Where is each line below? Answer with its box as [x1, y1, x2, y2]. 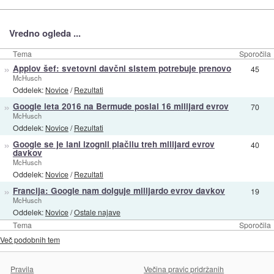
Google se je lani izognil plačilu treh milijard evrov [12, 138, 215, 150]
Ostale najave [73, 206, 120, 217]
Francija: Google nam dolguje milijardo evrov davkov [12, 185, 225, 197]
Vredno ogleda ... [9, 26, 81, 40]
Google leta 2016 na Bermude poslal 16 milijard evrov [12, 100, 229, 113]
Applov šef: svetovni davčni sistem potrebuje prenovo [12, 62, 231, 75]
